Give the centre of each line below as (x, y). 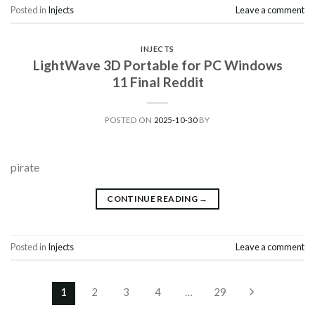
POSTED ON (129, 120)
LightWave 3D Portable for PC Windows (157, 65)
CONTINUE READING (153, 198)
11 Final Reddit (157, 82)
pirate (25, 167)
